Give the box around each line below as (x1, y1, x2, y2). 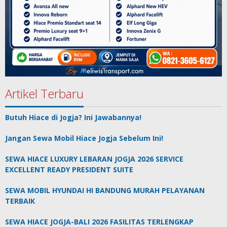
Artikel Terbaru (5, 85, 84, 102)
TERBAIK (5, 196, 35, 206)
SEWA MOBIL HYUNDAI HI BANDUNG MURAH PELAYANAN (5, 185, 205, 196)
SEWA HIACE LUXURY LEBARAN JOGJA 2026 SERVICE (5, 154, 183, 164)
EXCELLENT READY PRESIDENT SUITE (5, 165, 133, 175)
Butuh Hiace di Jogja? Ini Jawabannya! (5, 112, 141, 123)
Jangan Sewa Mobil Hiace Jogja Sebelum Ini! (5, 133, 163, 143)
